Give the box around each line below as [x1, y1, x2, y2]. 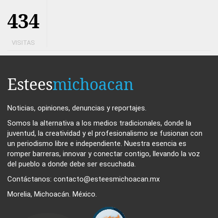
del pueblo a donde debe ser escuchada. [7, 159, 136, 168]
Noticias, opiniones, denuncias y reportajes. [7, 103, 146, 112]
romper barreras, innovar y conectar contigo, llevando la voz [7, 149, 200, 158]
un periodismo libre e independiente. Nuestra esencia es [7, 139, 186, 148]
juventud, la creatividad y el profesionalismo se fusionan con [7, 128, 202, 138]
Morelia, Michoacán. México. [7, 189, 97, 199]
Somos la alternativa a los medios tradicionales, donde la [7, 118, 191, 127]
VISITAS [12, 38, 35, 46]
